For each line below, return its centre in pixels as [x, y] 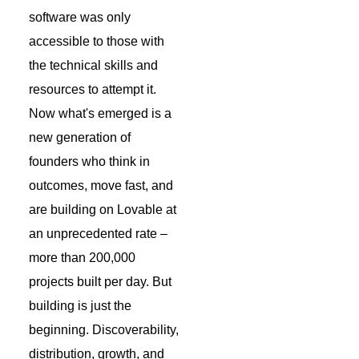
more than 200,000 [82, 257]
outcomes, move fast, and [101, 185]
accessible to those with [97, 41]
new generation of [80, 137]
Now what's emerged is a [100, 113]
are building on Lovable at [103, 209]
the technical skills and [93, 65]
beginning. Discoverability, [104, 329]
